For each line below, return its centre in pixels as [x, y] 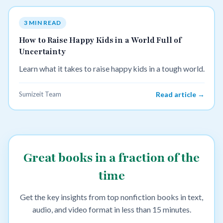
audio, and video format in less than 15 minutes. [111, 210]
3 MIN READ [43, 22]
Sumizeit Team [40, 94]
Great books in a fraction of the [111, 158]
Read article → [180, 95]
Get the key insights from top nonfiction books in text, [111, 197]
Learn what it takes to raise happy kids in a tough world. [111, 69]
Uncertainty [42, 52]
